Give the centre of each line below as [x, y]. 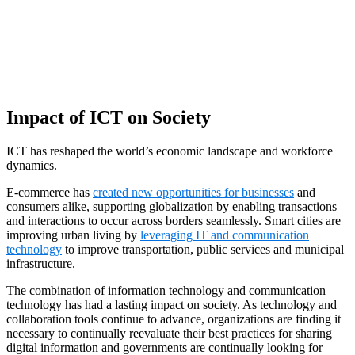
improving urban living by [73, 235]
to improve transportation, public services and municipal [203, 249]
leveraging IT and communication [225, 235]
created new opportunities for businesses [193, 192]
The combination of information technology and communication [166, 290]
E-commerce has [50, 192]
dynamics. [33, 165]
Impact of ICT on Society [111, 117]
